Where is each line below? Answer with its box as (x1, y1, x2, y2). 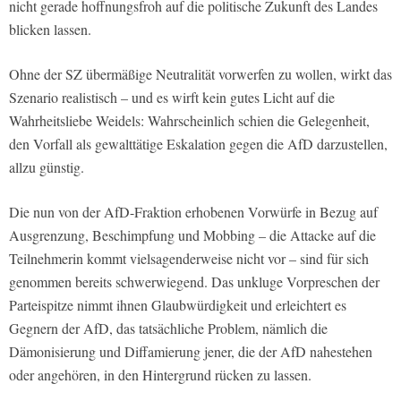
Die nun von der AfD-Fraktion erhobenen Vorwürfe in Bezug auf (9, 202, 378, 222)
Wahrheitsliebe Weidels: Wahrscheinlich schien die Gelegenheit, (9, 111, 370, 131)
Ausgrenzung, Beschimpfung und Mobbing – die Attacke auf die (9, 226, 376, 245)
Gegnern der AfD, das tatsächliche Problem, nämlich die (9, 319, 328, 338)
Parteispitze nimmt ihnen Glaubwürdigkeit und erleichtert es (9, 295, 346, 315)
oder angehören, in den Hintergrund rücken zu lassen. (9, 365, 311, 385)
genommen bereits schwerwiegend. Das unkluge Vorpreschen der (9, 272, 380, 292)
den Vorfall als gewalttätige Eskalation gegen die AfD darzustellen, (9, 134, 388, 154)
